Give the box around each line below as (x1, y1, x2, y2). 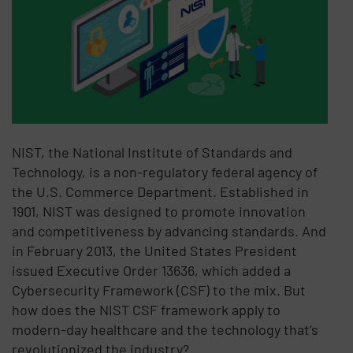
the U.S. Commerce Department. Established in (12, 182, 310, 200)
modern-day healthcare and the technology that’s (12, 320, 319, 338)
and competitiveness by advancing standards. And (12, 221, 327, 240)
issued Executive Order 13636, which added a (12, 261, 292, 279)
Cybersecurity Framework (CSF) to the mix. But (12, 281, 307, 299)
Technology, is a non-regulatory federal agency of (12, 162, 318, 180)
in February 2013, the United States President (12, 241, 298, 259)
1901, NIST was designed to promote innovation (12, 202, 307, 220)
